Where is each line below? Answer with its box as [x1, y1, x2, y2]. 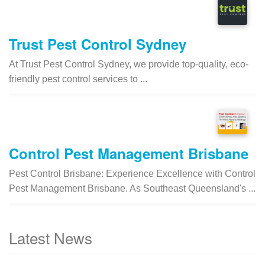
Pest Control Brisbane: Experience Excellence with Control [9, 168, 256, 179]
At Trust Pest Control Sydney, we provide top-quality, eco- [9, 59, 248, 69]
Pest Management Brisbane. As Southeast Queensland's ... [9, 183, 256, 193]
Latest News [9, 226, 92, 248]
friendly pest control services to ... [9, 73, 147, 84]
